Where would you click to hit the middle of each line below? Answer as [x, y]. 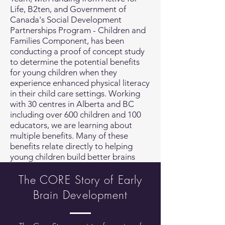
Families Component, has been [67, 41]
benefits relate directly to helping [71, 146]
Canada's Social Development [66, 20]
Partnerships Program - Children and [78, 30]
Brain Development [80, 195]
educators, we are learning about [71, 125]
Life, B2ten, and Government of [68, 9]
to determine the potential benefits [75, 62]
